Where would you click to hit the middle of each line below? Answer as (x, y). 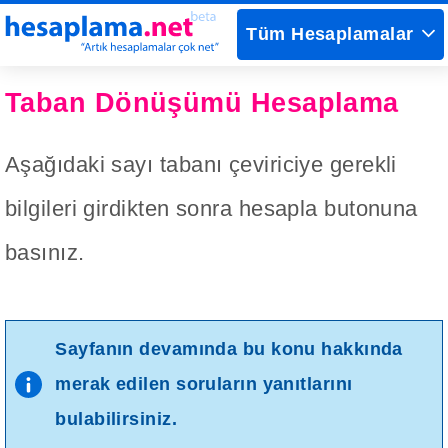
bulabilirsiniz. (116, 419)
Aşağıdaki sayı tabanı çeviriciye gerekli (201, 165)
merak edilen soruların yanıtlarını (204, 384)
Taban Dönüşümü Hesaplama (202, 102)
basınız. (45, 253)
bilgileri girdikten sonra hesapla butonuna (211, 209)
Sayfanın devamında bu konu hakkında (229, 349)
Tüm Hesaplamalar (330, 34)
